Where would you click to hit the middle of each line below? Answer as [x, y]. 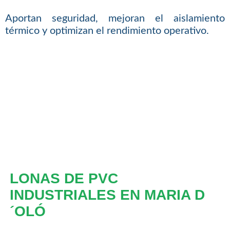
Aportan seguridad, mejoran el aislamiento [115, 19]
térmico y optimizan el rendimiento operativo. [107, 31]
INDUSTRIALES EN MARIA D [107, 195]
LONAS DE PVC [64, 179]
